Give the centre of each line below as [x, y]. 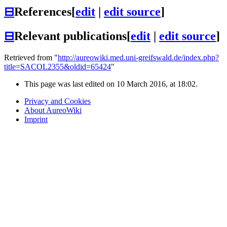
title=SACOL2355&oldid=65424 [58, 67]
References [43, 12]
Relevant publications [70, 36]
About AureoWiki [53, 110]
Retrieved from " [31, 58]
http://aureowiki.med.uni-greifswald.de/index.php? [138, 58]
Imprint [36, 120]
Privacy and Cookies [58, 101]
